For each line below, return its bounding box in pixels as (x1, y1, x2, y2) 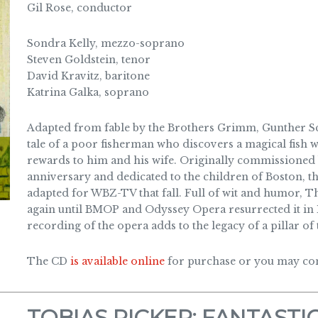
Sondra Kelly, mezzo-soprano (26, 36, 185, 50)
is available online (70, 254, 165, 268)
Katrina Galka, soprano (26, 85, 149, 99)
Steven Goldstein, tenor (26, 53, 150, 66)
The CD (26, 254, 70, 268)
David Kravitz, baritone (26, 69, 150, 82)
